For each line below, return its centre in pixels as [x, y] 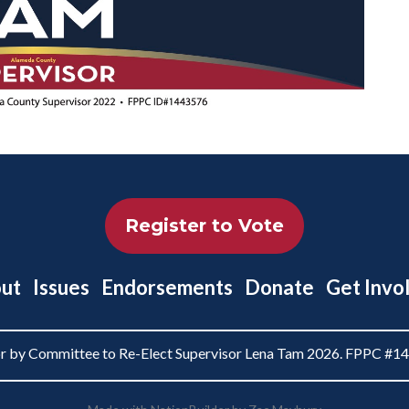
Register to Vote [204, 225]
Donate [279, 287]
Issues [61, 287]
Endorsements [167, 287]
